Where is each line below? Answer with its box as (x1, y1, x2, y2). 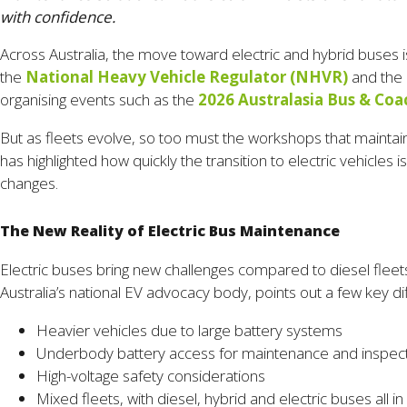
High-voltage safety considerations (36, 365, 265, 387)
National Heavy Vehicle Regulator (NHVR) (25, 66, 348, 88)
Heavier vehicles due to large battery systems (36, 320, 342, 342)
